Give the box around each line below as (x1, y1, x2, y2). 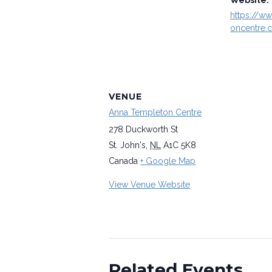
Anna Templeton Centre (109, 107, 202, 118)
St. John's (109, 140, 146, 151)
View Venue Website (109, 180, 191, 190)
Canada (109, 156, 138, 166)
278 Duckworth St (109, 124, 178, 135)
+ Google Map (140, 156, 196, 166)
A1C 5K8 (163, 140, 197, 151)
